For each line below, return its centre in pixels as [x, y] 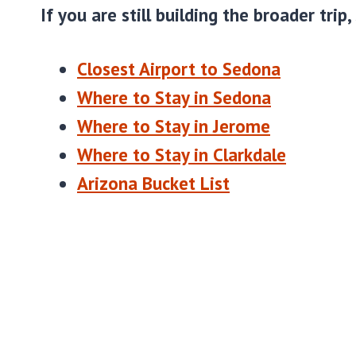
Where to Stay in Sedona [174, 97]
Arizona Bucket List [153, 183]
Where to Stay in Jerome [174, 126]
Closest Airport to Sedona [179, 69]
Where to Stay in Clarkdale [182, 155]
